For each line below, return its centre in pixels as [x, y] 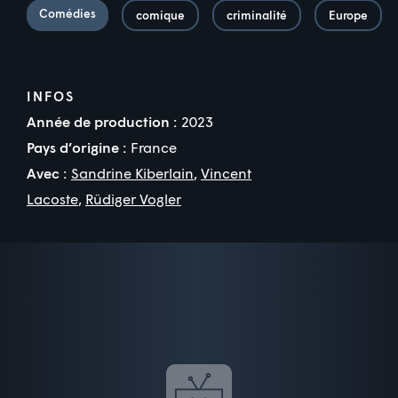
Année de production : [102, 121]
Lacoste [52, 198]
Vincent [226, 172]
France [154, 147]
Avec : [47, 172]
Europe [348, 15]
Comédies [68, 13]
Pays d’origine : [76, 147]
